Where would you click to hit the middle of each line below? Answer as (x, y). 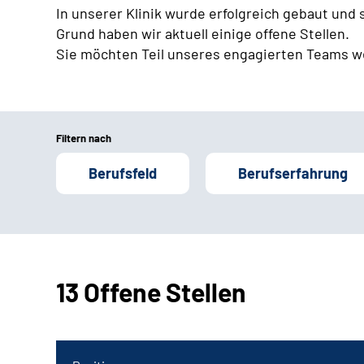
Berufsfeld (123, 173)
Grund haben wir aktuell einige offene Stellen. (203, 34)
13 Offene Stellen (151, 292)
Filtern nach (84, 139)
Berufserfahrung (293, 173)
